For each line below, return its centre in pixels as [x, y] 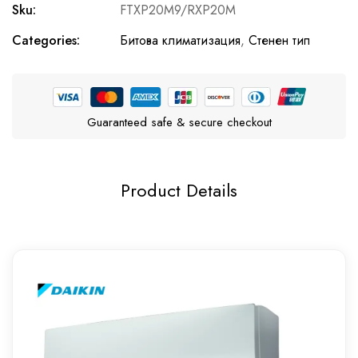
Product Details [179, 190]
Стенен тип [279, 41]
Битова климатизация [180, 41]
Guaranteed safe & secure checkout [179, 122]
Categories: [46, 41]
